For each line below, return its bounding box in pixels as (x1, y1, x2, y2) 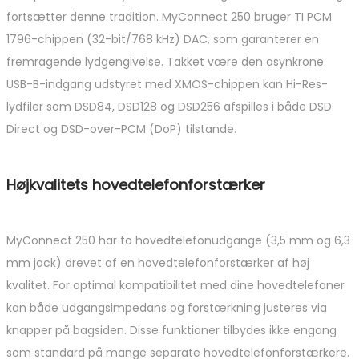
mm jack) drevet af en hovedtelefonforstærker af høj (6, 255, 309, 272)
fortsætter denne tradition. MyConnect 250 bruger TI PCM (6, 9, 332, 26)
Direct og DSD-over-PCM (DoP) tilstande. (6, 121, 236, 138)
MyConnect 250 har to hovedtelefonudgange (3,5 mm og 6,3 (6, 232, 350, 249)
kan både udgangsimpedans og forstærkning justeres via (6, 300, 327, 317)
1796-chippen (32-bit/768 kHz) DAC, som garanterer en (6, 31, 319, 48)
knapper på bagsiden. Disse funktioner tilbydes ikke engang (6, 322, 337, 339)
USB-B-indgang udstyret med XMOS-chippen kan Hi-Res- (6, 76, 328, 93)
